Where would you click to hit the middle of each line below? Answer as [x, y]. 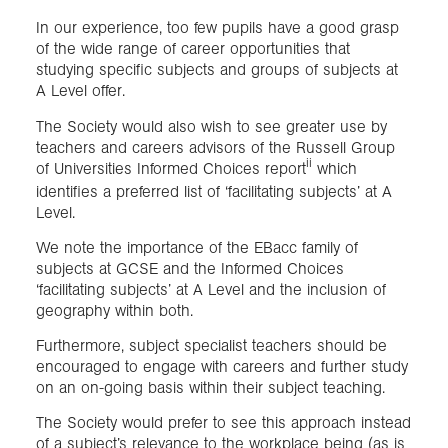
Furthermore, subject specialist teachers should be [211, 346]
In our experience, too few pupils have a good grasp [217, 28]
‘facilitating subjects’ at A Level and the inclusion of [211, 289]
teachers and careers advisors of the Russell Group [215, 147]
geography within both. [114, 310]
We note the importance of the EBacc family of [197, 247]
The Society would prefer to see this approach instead [223, 423]
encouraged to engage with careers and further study [222, 367]
